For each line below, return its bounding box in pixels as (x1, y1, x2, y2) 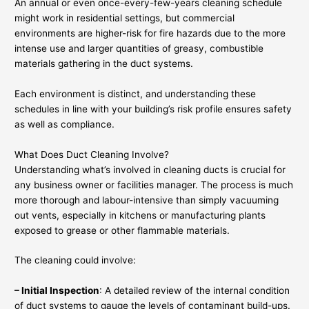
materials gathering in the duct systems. (14, 57, 194, 69)
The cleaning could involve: (14, 255, 137, 266)
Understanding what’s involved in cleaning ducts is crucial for (14, 163, 286, 175)
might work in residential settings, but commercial (14, 12, 235, 23)
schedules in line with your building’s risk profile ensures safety (14, 103, 292, 114)
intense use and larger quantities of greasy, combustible (14, 42, 264, 54)
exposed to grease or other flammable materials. (14, 224, 230, 236)
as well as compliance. (14, 118, 115, 130)
